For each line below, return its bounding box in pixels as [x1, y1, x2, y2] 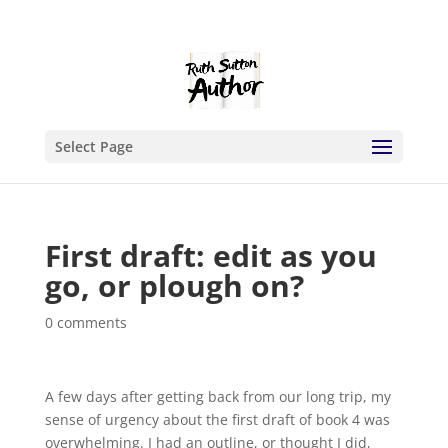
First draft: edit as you [44, 235, 377, 276]
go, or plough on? [44, 265, 304, 306]
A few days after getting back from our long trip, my [44, 387, 391, 406]
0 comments [44, 313, 127, 332]
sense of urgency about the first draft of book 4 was [44, 410, 390, 429]
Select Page [54, 137, 133, 156]
